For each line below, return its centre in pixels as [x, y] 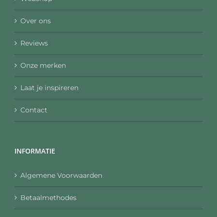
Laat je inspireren [49, 87]
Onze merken [43, 65]
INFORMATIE [35, 151]
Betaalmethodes [48, 197]
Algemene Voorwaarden [61, 175]
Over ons [36, 21]
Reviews [34, 43]
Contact [34, 110]
